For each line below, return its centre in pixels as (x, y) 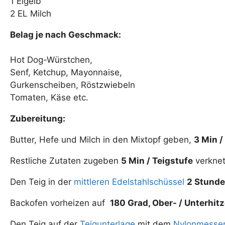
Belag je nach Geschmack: (66, 35)
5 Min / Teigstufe (157, 161)
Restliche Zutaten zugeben (66, 161)
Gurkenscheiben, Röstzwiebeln (73, 85)
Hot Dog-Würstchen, (51, 60)
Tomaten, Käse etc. (49, 98)
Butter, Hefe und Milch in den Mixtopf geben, (102, 140)
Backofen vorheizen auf (60, 203)
